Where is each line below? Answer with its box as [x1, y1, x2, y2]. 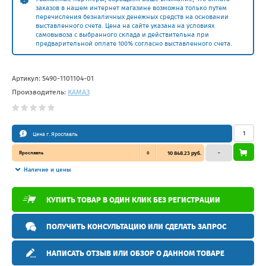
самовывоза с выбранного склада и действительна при [36, 30, 209, 39]
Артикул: [12, 74, 42, 83]
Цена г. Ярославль [33, 131, 78, 137]
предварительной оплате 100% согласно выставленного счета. [36, 39, 232, 47]
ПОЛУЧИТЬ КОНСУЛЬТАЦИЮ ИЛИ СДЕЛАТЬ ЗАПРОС [46, 221, 226, 231]
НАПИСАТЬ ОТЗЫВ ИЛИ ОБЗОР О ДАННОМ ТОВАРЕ [46, 248, 224, 258]
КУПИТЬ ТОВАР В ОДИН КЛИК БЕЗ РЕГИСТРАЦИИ [46, 195, 220, 204]
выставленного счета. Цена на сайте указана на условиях [36, 21, 214, 30]
